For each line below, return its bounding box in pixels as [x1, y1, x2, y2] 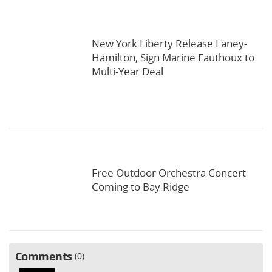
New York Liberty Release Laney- [92, 36, 247, 50]
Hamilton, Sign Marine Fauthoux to [92, 50, 254, 64]
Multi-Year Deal [92, 64, 163, 78]
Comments [15, 248, 72, 264]
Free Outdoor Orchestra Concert [92, 165, 246, 180]
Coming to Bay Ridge [92, 179, 189, 194]
